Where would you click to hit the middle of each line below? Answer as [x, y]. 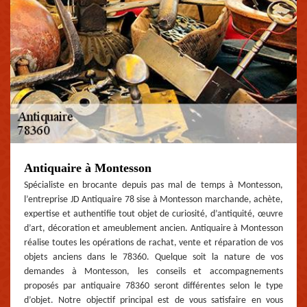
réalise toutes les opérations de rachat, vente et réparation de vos [153, 243]
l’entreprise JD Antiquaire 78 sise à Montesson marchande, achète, [153, 199]
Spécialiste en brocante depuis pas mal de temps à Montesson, [153, 185]
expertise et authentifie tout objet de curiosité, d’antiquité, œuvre [153, 214]
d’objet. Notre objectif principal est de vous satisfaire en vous [153, 300]
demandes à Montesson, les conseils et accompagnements [153, 271]
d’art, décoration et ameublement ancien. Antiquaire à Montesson [153, 228]
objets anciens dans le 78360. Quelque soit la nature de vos [153, 257]
